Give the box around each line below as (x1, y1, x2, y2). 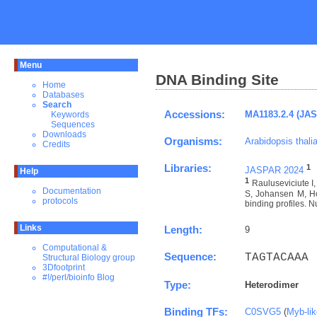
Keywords (51, 110, 89, 120)
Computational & (42, 243, 107, 253)
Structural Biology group (42, 253, 135, 263)
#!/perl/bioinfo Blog (42, 272, 115, 282)
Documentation (42, 186, 101, 196)
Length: (164, 224, 202, 236)
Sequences (51, 120, 95, 129)
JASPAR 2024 (245, 165, 304, 176)
